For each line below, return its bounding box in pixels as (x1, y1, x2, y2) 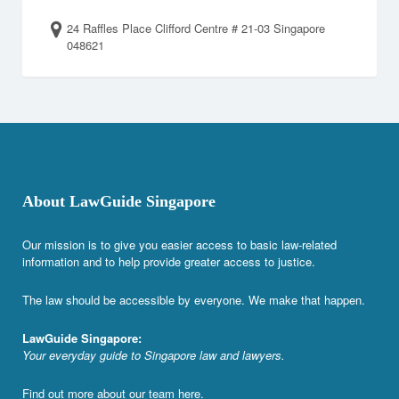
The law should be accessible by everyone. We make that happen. (22, 290, 365, 308)
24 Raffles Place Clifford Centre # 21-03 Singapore (67, 19, 325, 37)
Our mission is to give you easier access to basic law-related (22, 235, 337, 253)
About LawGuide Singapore (22, 191, 216, 210)
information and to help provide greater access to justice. (22, 252, 315, 270)
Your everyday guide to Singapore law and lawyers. (22, 346, 285, 363)
